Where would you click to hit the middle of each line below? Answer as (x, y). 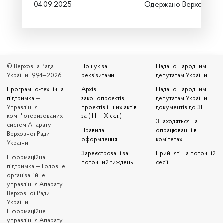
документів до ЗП (180, 108)
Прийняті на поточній (185, 154)
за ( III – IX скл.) (102, 117)
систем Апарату (29, 126)
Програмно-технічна (35, 90)
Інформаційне (26, 211)
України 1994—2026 (34, 75)
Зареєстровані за (105, 154)
